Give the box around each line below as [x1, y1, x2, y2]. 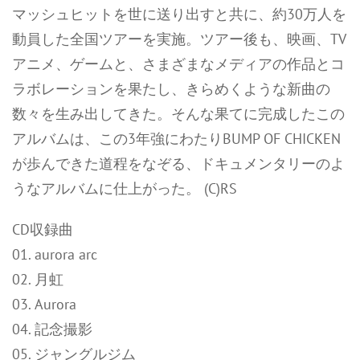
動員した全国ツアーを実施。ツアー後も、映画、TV [12, 30, 346, 48]
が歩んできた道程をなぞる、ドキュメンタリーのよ [12, 154, 345, 173]
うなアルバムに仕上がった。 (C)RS [12, 179, 237, 198]
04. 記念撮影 [12, 320, 92, 338]
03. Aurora [12, 295, 76, 313]
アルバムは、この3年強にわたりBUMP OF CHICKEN [12, 129, 341, 148]
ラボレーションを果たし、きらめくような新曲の [12, 80, 330, 98]
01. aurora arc [12, 245, 97, 264]
